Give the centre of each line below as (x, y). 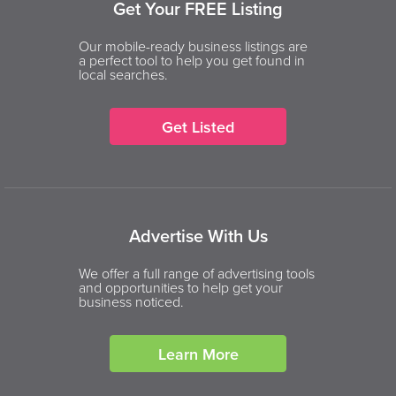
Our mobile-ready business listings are (193, 46)
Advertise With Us (198, 236)
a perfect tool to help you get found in (192, 60)
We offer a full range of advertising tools (197, 273)
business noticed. (131, 301)
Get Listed (198, 127)
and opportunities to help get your (181, 287)
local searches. (123, 74)
